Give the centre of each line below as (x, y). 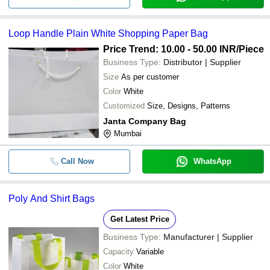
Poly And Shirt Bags (52, 198)
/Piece (250, 49)
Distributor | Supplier (202, 62)
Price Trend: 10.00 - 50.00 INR (170, 49)
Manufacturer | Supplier (208, 237)
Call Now (77, 161)
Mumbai (128, 133)
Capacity (118, 251)
